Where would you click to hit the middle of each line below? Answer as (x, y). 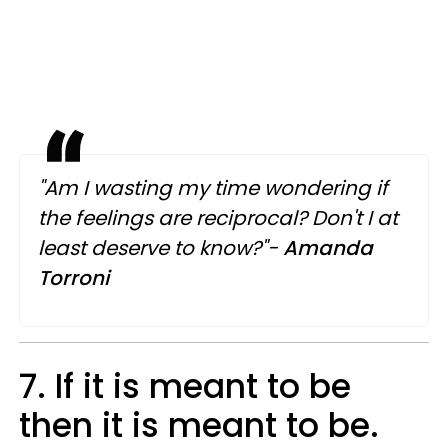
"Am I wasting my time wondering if (213, 188)
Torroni (76, 278)
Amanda (328, 248)
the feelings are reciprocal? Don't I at (218, 218)
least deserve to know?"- (160, 248)
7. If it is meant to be (185, 387)
